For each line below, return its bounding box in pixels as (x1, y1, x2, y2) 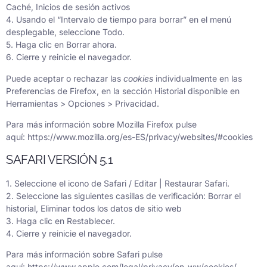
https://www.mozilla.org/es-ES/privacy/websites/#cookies (27, 132, 253, 142)
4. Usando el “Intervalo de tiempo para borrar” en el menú (6, 14, 231, 25)
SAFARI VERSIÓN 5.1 (6, 152, 113, 167)
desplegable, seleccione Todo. (6, 27, 125, 38)
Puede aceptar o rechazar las (6, 73, 123, 83)
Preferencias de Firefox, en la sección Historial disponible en (6, 85, 240, 96)
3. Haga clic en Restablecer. (6, 215, 115, 226)
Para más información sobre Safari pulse (6, 249, 163, 260)
